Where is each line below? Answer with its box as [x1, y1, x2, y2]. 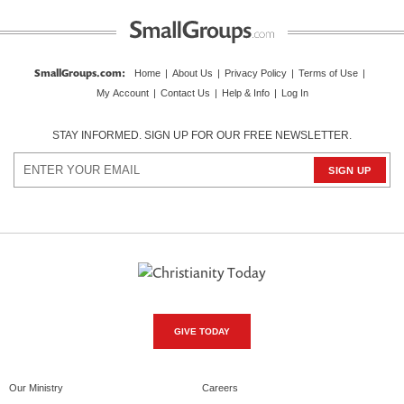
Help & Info [221, 87, 270, 99]
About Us [172, 68, 213, 79]
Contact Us [160, 87, 210, 99]
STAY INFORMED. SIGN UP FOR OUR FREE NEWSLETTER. [52, 129, 352, 142]
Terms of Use [298, 68, 358, 79]
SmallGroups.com [34, 66, 122, 80]
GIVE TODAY [174, 326, 230, 337]
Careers [202, 382, 238, 394]
